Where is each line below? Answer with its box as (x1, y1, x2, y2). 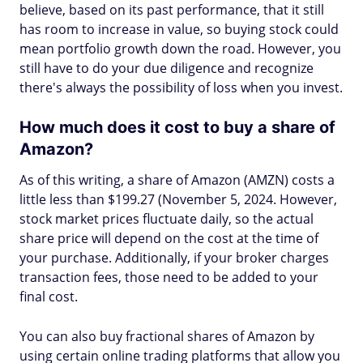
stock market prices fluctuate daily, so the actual (19, 210, 314, 228)
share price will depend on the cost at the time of (19, 229, 318, 247)
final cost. (19, 288, 78, 305)
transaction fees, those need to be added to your (19, 268, 318, 286)
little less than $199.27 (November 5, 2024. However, (19, 190, 337, 208)
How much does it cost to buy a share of (19, 117, 335, 137)
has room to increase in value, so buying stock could (19, 20, 339, 38)
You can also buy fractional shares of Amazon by (19, 327, 314, 345)
